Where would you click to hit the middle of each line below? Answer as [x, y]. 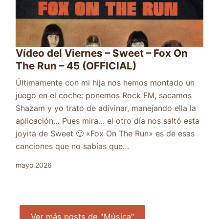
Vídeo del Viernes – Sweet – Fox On [102, 53]
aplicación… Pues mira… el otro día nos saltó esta [108, 121]
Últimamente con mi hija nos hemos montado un [105, 83]
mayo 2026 [34, 165]
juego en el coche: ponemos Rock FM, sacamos [104, 95]
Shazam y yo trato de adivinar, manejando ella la [106, 108]
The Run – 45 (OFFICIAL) [76, 66]
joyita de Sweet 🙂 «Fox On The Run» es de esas [105, 133]
